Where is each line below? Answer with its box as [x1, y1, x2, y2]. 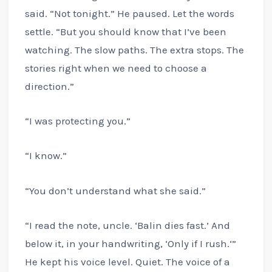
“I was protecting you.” [24, 115, 131, 127]
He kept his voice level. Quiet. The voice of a [24, 255, 230, 268]
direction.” [24, 80, 74, 93]
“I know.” [24, 149, 67, 162]
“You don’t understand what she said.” [24, 184, 206, 197]
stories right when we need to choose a [24, 62, 207, 75]
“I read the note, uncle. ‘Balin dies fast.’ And [24, 219, 230, 231]
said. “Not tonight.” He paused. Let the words [24, 7, 234, 20]
